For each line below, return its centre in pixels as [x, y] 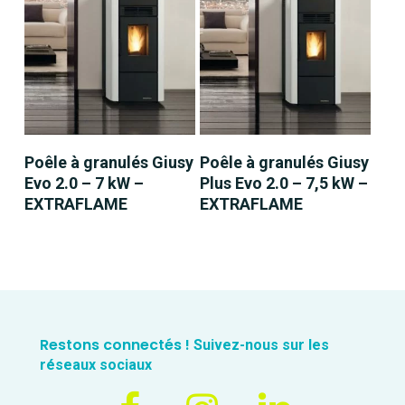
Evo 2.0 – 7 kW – [84, 183]
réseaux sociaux [95, 364]
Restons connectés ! [114, 344]
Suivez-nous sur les [259, 344]
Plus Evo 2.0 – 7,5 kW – [284, 183]
